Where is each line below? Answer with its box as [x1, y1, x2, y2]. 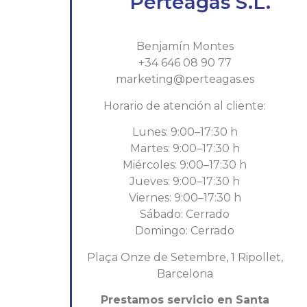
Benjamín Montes [136, 40, 234, 53]
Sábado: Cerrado [140, 208, 230, 221]
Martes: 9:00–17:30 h [130, 142, 240, 156]
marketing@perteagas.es [115, 73, 254, 86]
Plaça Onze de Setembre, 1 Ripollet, [86, 250, 283, 264]
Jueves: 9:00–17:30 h [130, 175, 241, 188]
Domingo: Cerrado [135, 224, 235, 238]
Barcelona [156, 267, 213, 280]
